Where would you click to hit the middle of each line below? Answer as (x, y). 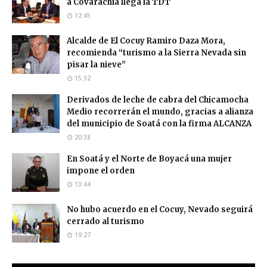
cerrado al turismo (105, 221)
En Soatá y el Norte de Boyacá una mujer (149, 159)
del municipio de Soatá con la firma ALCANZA (159, 123)
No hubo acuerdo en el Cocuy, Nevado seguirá (160, 209)
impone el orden (101, 170)
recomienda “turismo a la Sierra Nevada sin (156, 52)
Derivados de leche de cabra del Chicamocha (158, 100)
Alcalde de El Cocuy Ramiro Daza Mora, (146, 41)
